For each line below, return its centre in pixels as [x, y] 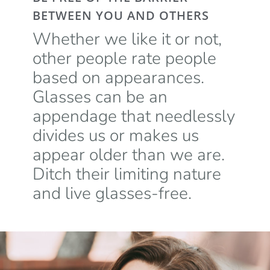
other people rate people [124, 59]
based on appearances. [118, 78]
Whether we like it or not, [127, 39]
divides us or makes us [115, 136]
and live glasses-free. [112, 194]
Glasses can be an [100, 97]
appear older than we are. [128, 155]
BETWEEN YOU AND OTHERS [121, 16]
